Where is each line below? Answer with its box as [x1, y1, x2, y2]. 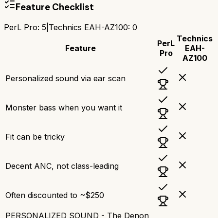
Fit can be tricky [5, 131, 65, 142]
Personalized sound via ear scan [5, 73, 126, 83]
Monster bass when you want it [5, 102, 122, 112]
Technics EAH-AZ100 [49, 22, 128, 32]
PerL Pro [4, 22, 37, 32]
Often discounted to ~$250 [5, 190, 104, 200]
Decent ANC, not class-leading [5, 161, 119, 171]
